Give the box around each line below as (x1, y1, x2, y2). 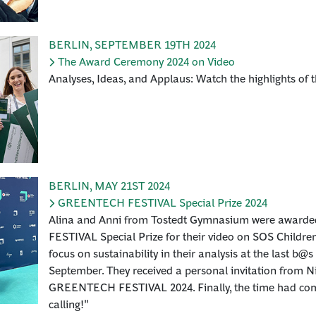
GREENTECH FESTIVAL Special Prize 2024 (58, 195, 267, 209)
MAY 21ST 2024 (95, 178, 170, 193)
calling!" (49, 296, 89, 311)
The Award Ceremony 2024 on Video (58, 54, 235, 68)
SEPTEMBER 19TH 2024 (95, 37, 216, 51)
